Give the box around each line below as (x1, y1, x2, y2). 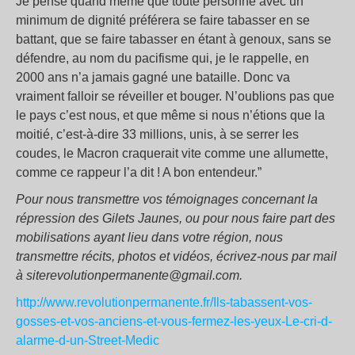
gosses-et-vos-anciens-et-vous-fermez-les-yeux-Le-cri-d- (16, 315, 332, 328)
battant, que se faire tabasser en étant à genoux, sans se (16, 32, 331, 46)
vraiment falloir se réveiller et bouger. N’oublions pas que (16, 90, 334, 103)
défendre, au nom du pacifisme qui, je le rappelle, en (16, 52, 309, 65)
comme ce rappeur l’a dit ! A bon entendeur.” (16, 166, 261, 179)
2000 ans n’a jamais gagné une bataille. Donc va (16, 71, 290, 84)
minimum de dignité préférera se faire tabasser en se (16, 13, 310, 27)
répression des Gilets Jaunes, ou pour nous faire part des (16, 212, 335, 225)
